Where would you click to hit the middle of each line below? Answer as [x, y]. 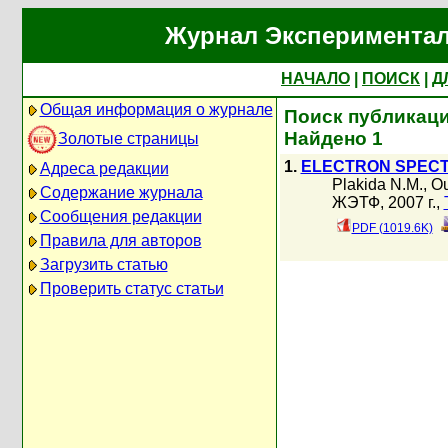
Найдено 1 [333, 138]
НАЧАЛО [315, 78]
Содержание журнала [121, 192]
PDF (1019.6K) [392, 228]
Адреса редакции [104, 168]
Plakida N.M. [377, 184]
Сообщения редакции [120, 216]
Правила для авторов [120, 240]
